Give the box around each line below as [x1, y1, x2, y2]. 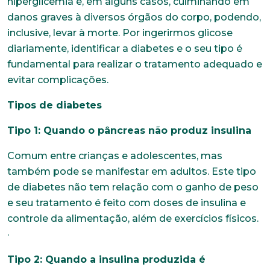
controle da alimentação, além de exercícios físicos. [7, 212, 259, 224]
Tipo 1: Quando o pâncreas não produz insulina [7, 124, 251, 136]
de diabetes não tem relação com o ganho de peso [7, 181, 259, 193]
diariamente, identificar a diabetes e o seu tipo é [7, 42, 242, 54]
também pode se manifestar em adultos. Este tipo [7, 165, 256, 177]
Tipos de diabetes [7, 99, 102, 111]
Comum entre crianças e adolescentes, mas [7, 149, 222, 162]
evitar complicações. [7, 74, 108, 86]
